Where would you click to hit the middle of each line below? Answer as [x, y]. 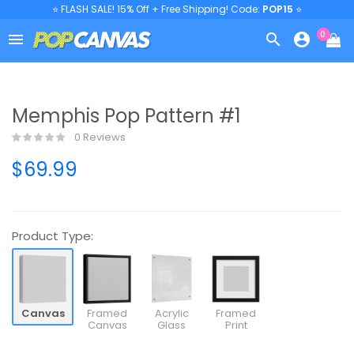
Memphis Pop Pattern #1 [126, 116]
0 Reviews [99, 137]
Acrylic [171, 314]
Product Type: [53, 236]
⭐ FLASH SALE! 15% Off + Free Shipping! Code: [157, 9]
